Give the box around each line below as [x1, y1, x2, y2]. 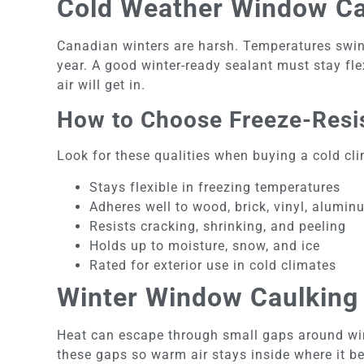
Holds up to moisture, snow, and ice [89, 237, 320, 253]
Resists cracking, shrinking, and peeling [89, 218, 346, 234]
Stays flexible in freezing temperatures [89, 179, 340, 195]
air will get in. [57, 77, 145, 93]
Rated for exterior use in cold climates [89, 257, 336, 273]
